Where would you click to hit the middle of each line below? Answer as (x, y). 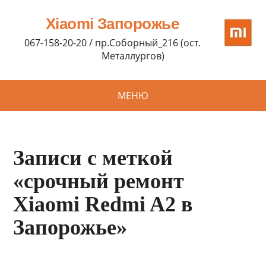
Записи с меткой (93, 158)
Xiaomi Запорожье (112, 24)
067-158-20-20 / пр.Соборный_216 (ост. (112, 43)
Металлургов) (133, 56)
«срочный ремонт (99, 181)
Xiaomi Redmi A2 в (103, 204)
